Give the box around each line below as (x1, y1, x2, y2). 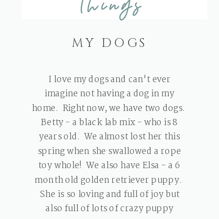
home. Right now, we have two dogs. (32, 101, 187, 116)
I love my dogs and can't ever (48, 72, 171, 87)
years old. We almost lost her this (39, 130, 180, 145)
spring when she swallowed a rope (38, 144, 181, 159)
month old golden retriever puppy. (35, 173, 184, 188)
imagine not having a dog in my (44, 87, 175, 102)
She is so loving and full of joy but (40, 187, 179, 202)
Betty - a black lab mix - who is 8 (41, 115, 178, 130)
